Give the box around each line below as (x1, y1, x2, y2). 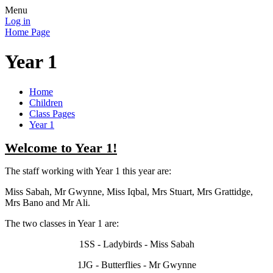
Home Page (5, 27, 50, 37)
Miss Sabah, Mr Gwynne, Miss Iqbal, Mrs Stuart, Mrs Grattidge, (5, 186, 253, 197)
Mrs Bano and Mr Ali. (5, 197, 93, 208)
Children (29, 97, 63, 108)
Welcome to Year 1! (5, 140, 117, 155)
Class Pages (29, 108, 75, 119)
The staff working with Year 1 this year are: (5, 165, 171, 176)
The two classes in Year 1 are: (5, 218, 119, 229)
